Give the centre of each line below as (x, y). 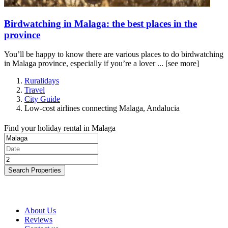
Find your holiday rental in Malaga (60, 128)
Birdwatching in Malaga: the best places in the (101, 23)
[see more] (182, 64)
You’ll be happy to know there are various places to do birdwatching (114, 54)
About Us (40, 211)
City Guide (42, 99)
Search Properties (35, 170)
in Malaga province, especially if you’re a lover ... (85, 64)
